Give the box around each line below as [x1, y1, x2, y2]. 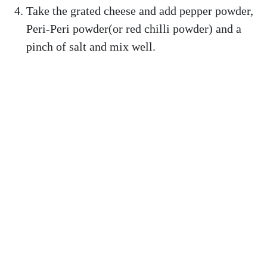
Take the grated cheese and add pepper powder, [26, 4, 253, 17]
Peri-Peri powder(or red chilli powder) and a [26, 22, 241, 35]
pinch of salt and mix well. [26, 40, 156, 53]
